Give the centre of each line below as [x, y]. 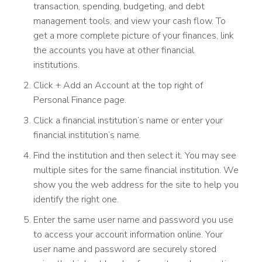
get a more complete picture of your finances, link [134, 35]
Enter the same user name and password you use [133, 220]
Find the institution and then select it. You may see [135, 155]
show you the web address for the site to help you [136, 185]
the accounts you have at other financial [114, 50]
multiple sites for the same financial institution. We [136, 170]
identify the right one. [76, 199]
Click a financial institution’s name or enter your [128, 120]
